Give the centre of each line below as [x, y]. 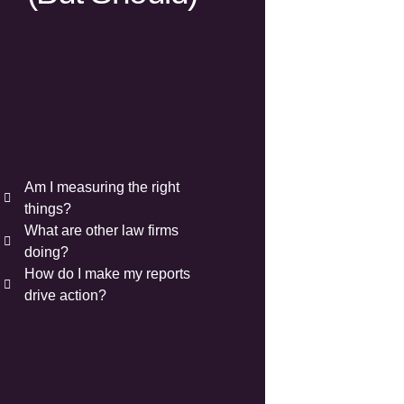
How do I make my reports [107, 274]
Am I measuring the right [101, 188]
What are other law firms [101, 231]
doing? [46, 252]
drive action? [65, 296]
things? [47, 209]
